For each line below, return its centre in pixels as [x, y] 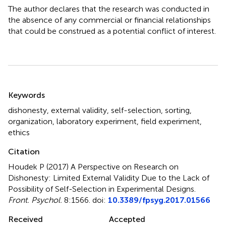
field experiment [170, 121]
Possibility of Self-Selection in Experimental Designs [101, 189]
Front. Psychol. [35, 200]
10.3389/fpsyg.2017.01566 [159, 200]
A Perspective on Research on [125, 166]
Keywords [26, 95]
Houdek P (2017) [39, 166]
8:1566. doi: [85, 200]
